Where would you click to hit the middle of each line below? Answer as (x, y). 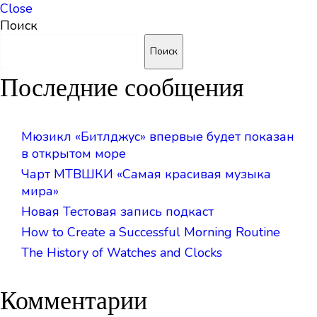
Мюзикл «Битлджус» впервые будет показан (158, 137)
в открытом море (74, 154)
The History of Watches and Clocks (122, 253)
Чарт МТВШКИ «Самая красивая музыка (146, 174)
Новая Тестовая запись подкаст (117, 212)
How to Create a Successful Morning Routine (151, 232)
